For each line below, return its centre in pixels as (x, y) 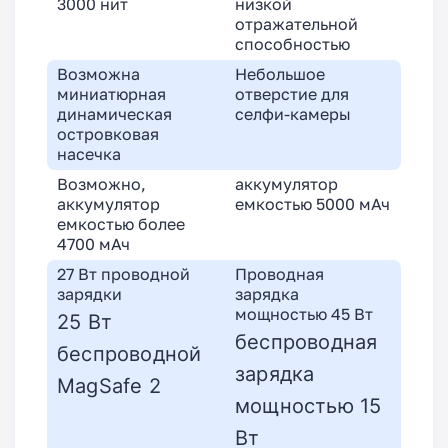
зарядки (89, 295)
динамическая (114, 115)
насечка (89, 155)
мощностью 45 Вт (304, 315)
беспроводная (306, 341)
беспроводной (129, 353)
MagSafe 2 (109, 385)
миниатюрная (111, 95)
